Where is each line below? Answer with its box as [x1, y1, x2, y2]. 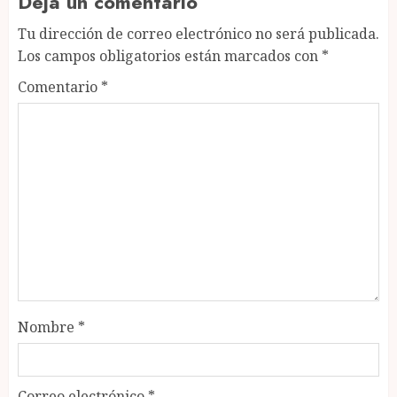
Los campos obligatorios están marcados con [18, 46, 322, 66]
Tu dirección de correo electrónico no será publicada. [18, 24, 379, 43]
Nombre [18, 317, 78, 337]
